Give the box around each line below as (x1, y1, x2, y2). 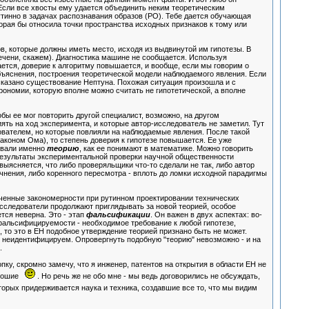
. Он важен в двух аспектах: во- (150, 210, 262, 219)
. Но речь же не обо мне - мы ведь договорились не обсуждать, (34, 272, 260, 281)
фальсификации (86, 210, 150, 219)
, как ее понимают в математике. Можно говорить (79, 144, 253, 153)
